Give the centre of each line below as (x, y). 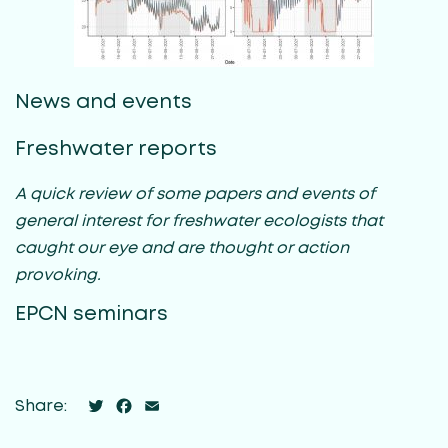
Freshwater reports (116, 149)
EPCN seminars (91, 314)
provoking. (58, 275)
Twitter (136, 406)
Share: (41, 406)
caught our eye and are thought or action (182, 248)
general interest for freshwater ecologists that (199, 221)
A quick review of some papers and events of (195, 194)
